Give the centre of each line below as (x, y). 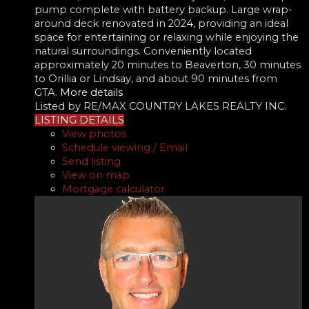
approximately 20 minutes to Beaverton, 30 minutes (168, 64)
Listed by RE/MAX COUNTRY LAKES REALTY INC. (161, 106)
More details (91, 92)
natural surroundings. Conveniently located (143, 51)
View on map (96, 175)
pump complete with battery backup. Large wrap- (163, 9)
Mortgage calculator (113, 189)
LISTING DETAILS (79, 120)
